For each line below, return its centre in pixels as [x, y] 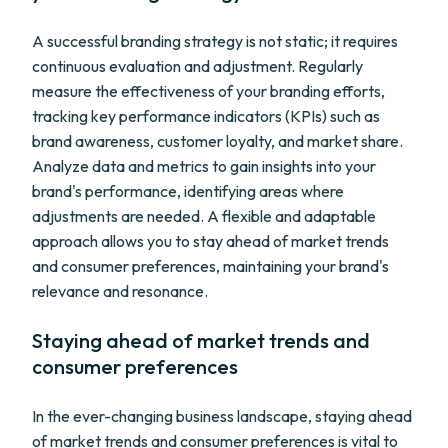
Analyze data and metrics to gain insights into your [204, 166]
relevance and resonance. [120, 291]
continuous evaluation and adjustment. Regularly [197, 66]
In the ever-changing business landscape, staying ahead [222, 416]
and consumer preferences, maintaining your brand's [210, 266]
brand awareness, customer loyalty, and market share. [217, 141]
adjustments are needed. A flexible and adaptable [204, 216]
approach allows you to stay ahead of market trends [210, 241]
